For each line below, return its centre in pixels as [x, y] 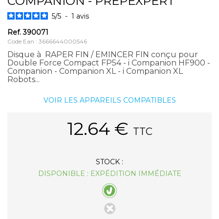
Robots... [23, 79]
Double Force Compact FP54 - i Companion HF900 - [109, 63]
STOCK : [109, 162]
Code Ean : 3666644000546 [47, 41]
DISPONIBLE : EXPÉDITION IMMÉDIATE [109, 173]
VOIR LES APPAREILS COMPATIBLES [109, 100]
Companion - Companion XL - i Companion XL [95, 71]
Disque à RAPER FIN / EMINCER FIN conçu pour [103, 54]
